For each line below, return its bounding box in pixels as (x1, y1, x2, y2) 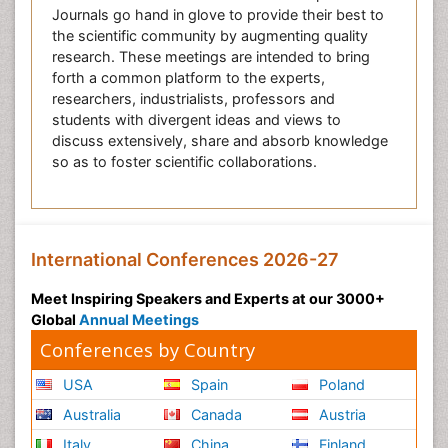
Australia (59, 406, 122, 423)
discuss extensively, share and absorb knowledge (52, 132, 388, 149)
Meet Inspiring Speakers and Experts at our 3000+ (31, 290, 385, 307)
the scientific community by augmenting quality (52, 27, 368, 44)
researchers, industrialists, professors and (52, 90, 335, 107)
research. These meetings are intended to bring (52, 48, 370, 65)
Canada (187, 406, 243, 423)
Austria (315, 406, 367, 423)
